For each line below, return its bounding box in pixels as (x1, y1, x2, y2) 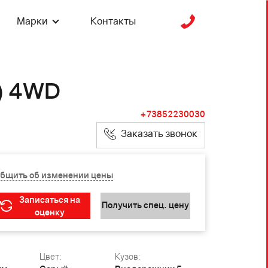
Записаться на (19, 194, 80, 205)
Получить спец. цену (102, 199, 189, 210)
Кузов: (114, 251, 141, 261)
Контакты (90, 15, 136, 27)
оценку (34, 207, 65, 217)
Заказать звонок (119, 127, 197, 139)
